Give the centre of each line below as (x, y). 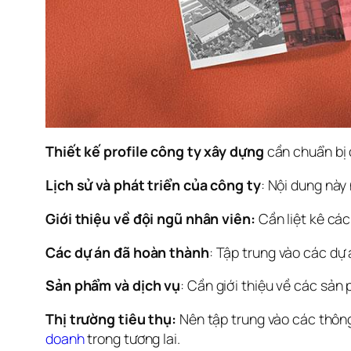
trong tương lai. (132, 339)
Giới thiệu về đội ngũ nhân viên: (150, 218)
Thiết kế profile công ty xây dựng (155, 151)
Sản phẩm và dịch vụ (113, 286)
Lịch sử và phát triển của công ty (153, 185)
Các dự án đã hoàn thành (127, 252)
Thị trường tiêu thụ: (111, 319)
